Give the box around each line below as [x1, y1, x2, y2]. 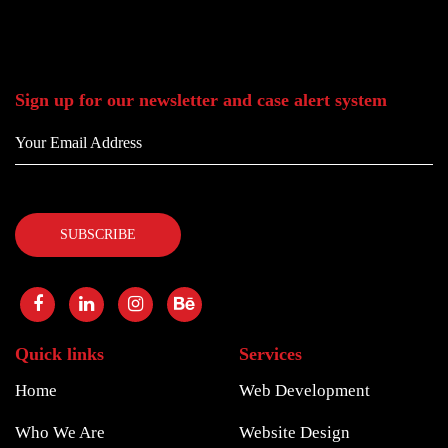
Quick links [15, 343, 104, 364]
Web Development [239, 380, 370, 400]
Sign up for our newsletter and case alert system [15, 90, 387, 111]
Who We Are [15, 422, 105, 442]
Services [239, 343, 302, 364]
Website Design [239, 422, 350, 442]
